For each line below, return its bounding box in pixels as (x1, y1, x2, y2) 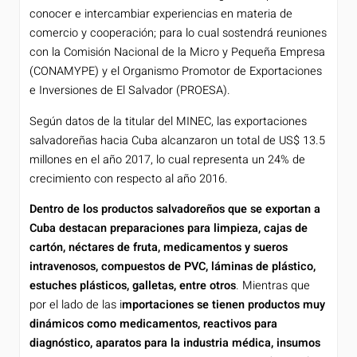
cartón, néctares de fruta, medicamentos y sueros (29, 239, 288, 257)
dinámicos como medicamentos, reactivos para (29, 316, 277, 333)
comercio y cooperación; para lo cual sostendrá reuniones (29, 25, 327, 42)
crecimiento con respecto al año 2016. (29, 170, 228, 187)
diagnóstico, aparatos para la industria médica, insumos (29, 335, 320, 352)
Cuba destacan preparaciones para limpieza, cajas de (29, 220, 308, 237)
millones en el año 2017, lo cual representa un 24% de (29, 151, 305, 168)
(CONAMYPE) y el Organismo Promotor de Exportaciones (29, 63, 322, 80)
